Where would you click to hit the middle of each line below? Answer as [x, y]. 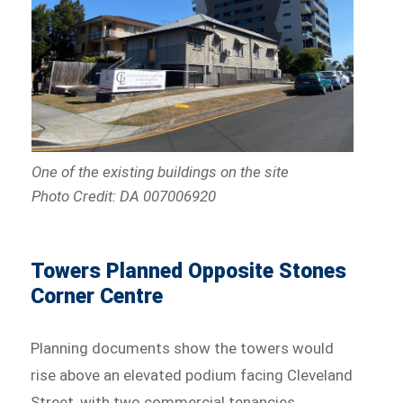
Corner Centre [97, 297]
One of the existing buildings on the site [160, 172]
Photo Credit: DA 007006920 [123, 197]
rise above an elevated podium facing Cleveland [192, 376]
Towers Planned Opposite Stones [189, 272]
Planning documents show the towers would [183, 349]
